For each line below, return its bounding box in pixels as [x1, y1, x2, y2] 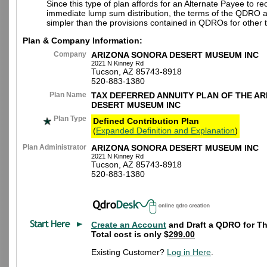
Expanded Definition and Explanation [96, 126, 235, 135]
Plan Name [49, 91, 86, 99]
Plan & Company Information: [23, 36, 142, 45]
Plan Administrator [23, 143, 86, 151]
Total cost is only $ [91, 229, 169, 239]
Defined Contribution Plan [93, 116, 199, 126]
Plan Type [52, 114, 86, 123]
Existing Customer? [91, 247, 167, 257]
